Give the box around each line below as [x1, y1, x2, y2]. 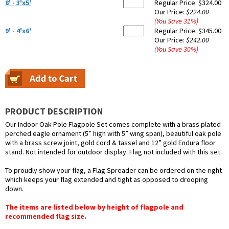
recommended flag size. [5, 212, 86, 221]
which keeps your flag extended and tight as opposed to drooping [5, 175, 208, 185]
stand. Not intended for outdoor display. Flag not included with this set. [5, 147, 222, 157]
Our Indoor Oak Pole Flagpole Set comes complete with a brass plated [5, 120, 221, 129]
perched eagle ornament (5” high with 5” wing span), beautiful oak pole [5, 129, 221, 139]
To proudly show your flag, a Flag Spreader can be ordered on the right [5, 166, 222, 175]
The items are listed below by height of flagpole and [5, 202, 184, 212]
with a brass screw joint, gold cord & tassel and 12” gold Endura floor [5, 138, 216, 148]
